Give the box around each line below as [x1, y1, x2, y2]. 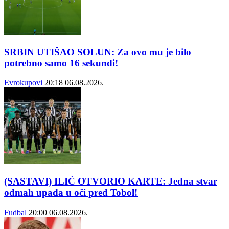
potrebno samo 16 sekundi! [4, 57, 118, 68]
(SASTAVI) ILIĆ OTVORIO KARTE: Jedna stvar [4, 176, 217, 187]
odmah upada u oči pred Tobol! [4, 187, 138, 198]
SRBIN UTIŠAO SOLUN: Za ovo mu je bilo [4, 46, 191, 57]
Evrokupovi [4, 78, 44, 87]
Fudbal [4, 208, 29, 217]
